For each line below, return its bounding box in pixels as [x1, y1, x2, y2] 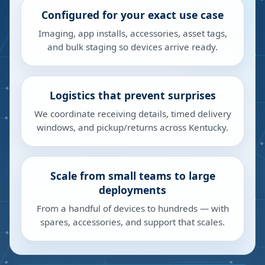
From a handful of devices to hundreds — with [36, 202, 229, 214]
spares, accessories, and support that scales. [40, 216, 225, 228]
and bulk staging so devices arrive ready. [47, 41, 218, 53]
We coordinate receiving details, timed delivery [34, 108, 231, 119]
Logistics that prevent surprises [49, 88, 216, 102]
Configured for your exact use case [41, 8, 224, 22]
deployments [99, 183, 166, 197]
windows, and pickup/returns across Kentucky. [37, 121, 228, 133]
